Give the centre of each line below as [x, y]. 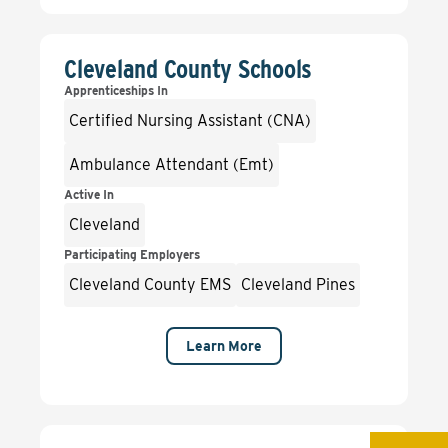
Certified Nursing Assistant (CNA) [190, 120]
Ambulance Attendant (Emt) [171, 164]
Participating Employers [132, 254]
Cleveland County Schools [188, 68]
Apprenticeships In [116, 90]
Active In [89, 194]
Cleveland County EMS [150, 284]
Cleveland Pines [298, 284]
